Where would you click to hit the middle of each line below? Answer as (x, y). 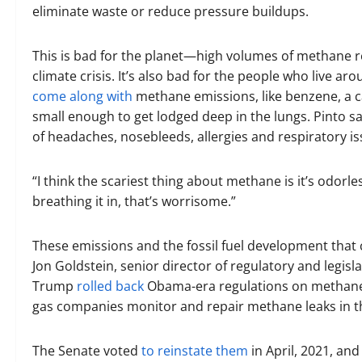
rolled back (110, 286)
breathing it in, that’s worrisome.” (136, 201)
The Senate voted (87, 351)
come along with (82, 96)
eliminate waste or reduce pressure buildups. (172, 11)
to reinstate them (195, 351)
